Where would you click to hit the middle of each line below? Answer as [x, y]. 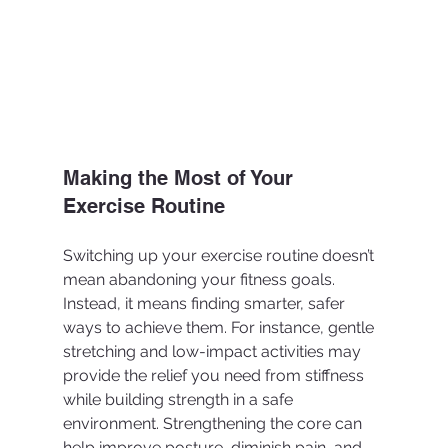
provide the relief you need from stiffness [215, 375]
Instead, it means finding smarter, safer [205, 303]
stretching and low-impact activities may [213, 351]
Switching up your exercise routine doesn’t [220, 255]
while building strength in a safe [179, 399]
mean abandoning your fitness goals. [200, 279]
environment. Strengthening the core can [214, 423]
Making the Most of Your [180, 177]
